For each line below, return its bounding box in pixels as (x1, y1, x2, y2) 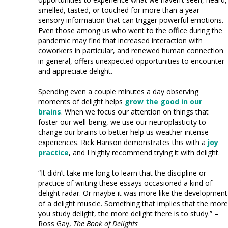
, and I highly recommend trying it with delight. (69, 147, 220, 157)
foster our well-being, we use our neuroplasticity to (38, 117, 206, 127)
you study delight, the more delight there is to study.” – (38, 208, 218, 218)
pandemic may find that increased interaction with (38, 35, 203, 45)
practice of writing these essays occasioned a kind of (38, 178, 212, 188)
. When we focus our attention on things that (61, 106, 209, 117)
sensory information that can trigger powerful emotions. (38, 15, 223, 25)
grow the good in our (125, 96, 202, 106)
